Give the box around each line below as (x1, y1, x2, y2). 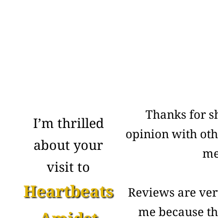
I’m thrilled (33, 114, 104, 132)
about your (34, 136, 103, 154)
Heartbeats (23, 180, 113, 202)
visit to (47, 158, 90, 176)
